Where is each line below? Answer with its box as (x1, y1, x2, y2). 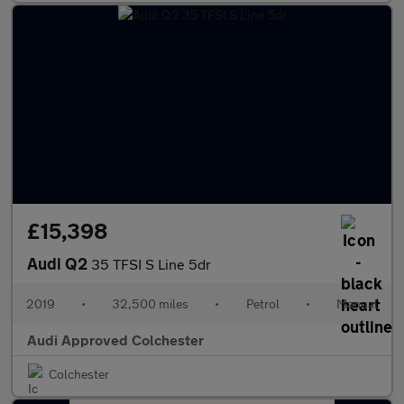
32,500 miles (112, 296, 189, 311)
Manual (335, 296, 378, 311)
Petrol (245, 296, 280, 311)
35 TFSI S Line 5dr (91, 255, 211, 272)
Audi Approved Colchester (27, 331, 204, 348)
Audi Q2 (27, 253, 91, 273)
